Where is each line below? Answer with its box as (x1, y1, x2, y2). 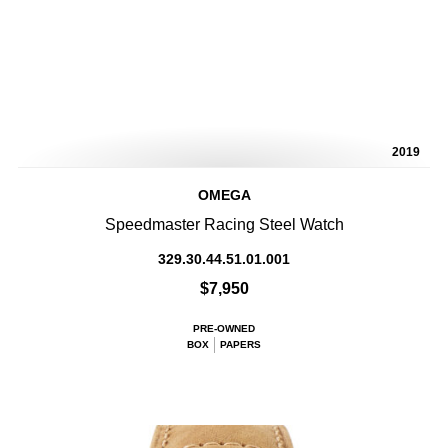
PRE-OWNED (193, 323, 255, 335)
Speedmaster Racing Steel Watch (104, 216, 344, 234)
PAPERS (220, 339, 261, 351)
